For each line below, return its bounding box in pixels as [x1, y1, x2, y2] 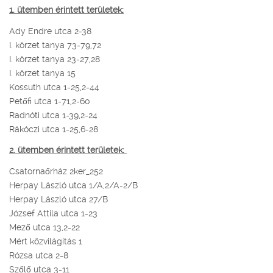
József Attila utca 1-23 [9, 208, 97, 218]
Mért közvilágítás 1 [9, 236, 82, 246]
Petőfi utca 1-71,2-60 [9, 96, 90, 106]
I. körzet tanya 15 [9, 68, 76, 78]
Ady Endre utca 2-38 [9, 26, 91, 36]
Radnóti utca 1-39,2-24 [9, 110, 97, 120]
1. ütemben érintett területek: [9, 5, 124, 15]
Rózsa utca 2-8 [9, 250, 68, 260]
